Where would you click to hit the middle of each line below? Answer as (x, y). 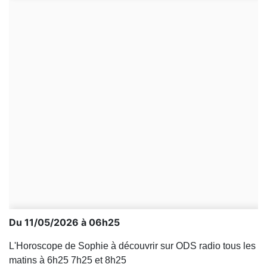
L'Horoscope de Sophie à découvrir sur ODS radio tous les (132, 246)
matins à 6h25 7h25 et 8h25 (68, 260)
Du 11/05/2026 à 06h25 (64, 222)
